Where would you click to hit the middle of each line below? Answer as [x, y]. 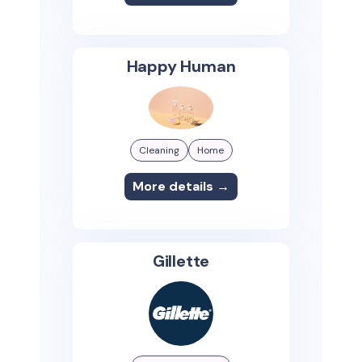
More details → [181, 187]
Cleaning [159, 151]
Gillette [181, 261]
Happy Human [181, 67]
